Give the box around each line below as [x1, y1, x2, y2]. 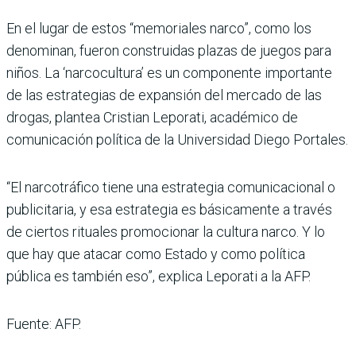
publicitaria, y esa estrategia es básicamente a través [6, 200, 332, 218]
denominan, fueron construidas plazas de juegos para [6, 41, 331, 59]
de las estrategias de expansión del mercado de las [6, 86, 322, 103]
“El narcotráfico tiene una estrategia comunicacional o [6, 178, 335, 195]
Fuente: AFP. [6, 315, 81, 332]
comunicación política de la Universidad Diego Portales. [6, 130, 348, 148]
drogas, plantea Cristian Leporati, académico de [6, 108, 298, 126]
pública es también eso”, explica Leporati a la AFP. [6, 267, 311, 284]
